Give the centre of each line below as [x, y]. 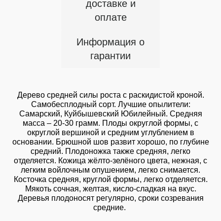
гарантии [110, 56]
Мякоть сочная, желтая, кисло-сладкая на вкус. [110, 189]
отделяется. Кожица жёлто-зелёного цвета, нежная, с [110, 161]
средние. [110, 207]
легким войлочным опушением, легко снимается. [110, 170]
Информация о [110, 42]
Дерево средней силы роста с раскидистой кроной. [110, 95]
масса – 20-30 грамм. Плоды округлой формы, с [110, 123]
